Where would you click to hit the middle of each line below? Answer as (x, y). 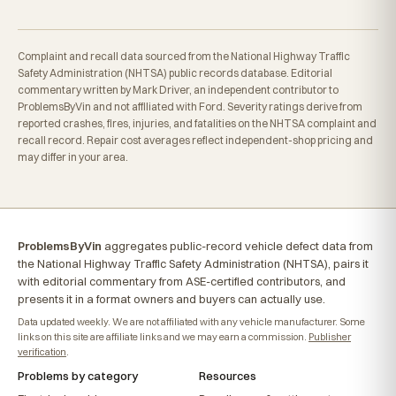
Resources (228, 376)
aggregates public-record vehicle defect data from (237, 246)
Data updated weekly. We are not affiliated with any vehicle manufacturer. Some (191, 322)
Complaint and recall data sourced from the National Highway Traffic (184, 56)
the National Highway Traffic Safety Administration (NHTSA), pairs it (193, 263)
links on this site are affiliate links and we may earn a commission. (163, 337)
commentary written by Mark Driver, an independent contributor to (178, 90)
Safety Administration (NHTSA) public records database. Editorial (175, 73)
